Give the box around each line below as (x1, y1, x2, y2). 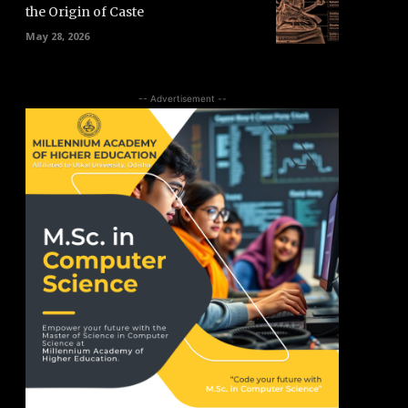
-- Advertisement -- (138, 93, 227, 105)
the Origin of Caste (25, 3, 144, 20)
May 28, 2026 (25, 28, 89, 43)
